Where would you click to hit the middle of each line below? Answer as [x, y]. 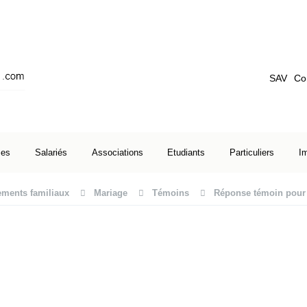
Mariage [111, 193]
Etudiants [186, 152]
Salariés [51, 152]
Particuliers [252, 152]
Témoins [171, 193]
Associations [117, 152]
